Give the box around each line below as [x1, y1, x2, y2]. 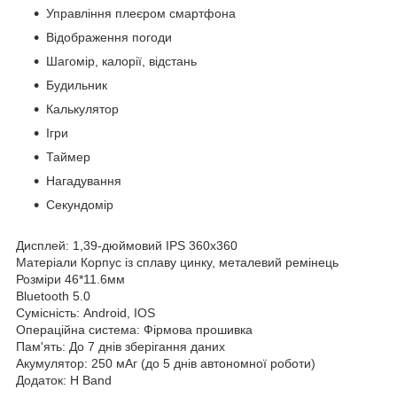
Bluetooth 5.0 [16, 288, 90, 303]
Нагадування [46, 173, 121, 188]
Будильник [46, 77, 107, 92]
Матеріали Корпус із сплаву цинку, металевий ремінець [16, 254, 339, 269]
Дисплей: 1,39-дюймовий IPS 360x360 [16, 237, 237, 253]
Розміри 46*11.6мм [16, 271, 125, 286]
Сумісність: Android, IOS [16, 305, 155, 320]
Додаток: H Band [16, 372, 112, 387]
